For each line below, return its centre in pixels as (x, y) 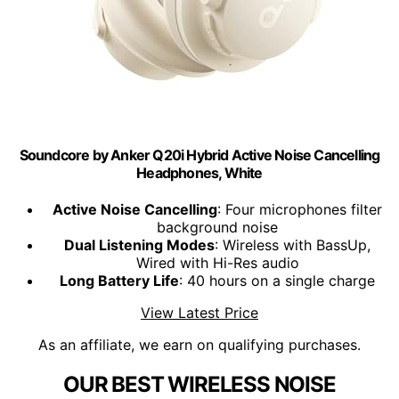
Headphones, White (199, 173)
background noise (217, 228)
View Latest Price (199, 313)
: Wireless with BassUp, (293, 245)
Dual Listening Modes (139, 245)
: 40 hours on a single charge (277, 281)
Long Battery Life (119, 281)
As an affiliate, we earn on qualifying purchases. (199, 345)
